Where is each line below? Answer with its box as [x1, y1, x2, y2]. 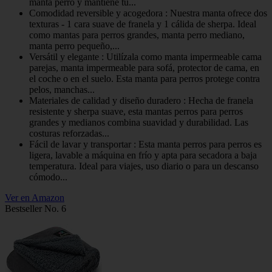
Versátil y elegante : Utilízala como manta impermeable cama [29, 51, 262, 62]
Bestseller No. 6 [5, 203, 66, 214]
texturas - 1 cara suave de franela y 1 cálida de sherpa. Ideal [29, 18, 256, 29]
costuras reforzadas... [29, 127, 109, 138]
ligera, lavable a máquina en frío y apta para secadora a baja [29, 149, 257, 160]
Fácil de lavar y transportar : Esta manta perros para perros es [29, 138, 262, 149]
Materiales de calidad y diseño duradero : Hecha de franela [29, 95, 253, 106]
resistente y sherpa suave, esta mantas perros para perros [29, 106, 243, 117]
